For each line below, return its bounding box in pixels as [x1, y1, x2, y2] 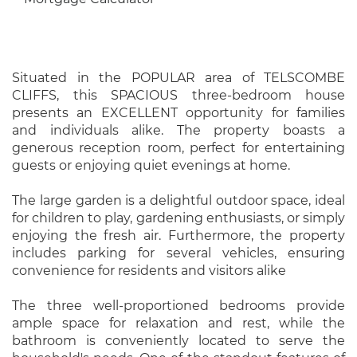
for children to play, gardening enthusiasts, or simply [12, 210, 345, 226]
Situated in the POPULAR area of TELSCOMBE [12, 70, 345, 85]
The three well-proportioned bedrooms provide [12, 298, 345, 313]
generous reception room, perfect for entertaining [12, 140, 345, 155]
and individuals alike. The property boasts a [12, 123, 345, 138]
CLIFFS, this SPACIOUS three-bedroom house [12, 88, 345, 103]
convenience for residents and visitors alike [12, 263, 286, 278]
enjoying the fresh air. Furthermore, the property [12, 228, 345, 243]
